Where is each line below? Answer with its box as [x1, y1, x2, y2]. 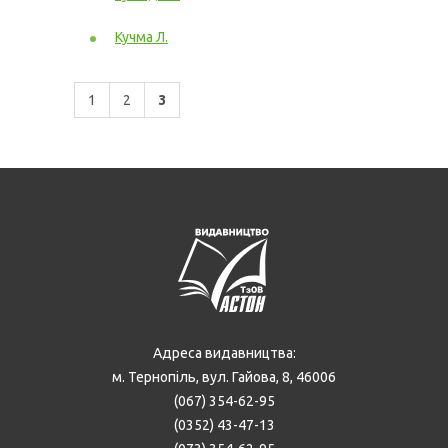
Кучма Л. [115, 29, 168, 45]
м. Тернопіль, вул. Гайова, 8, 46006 [112, 369, 336, 385]
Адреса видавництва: [152, 345, 296, 361]
